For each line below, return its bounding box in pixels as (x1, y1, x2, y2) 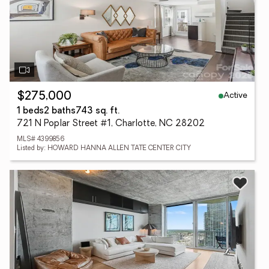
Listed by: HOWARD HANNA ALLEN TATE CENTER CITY (17, 145, 191, 152)
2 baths (44, 107, 76, 116)
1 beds (17, 107, 44, 116)
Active (223, 91, 247, 100)
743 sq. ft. (76, 107, 119, 116)
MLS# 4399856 (17, 136, 65, 143)
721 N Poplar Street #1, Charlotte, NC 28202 (17, 119, 205, 128)
